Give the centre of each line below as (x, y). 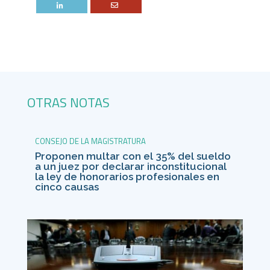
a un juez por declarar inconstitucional (130, 166)
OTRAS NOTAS (68, 102)
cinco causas (67, 187)
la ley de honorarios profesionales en (127, 176)
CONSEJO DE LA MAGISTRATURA (90, 141)
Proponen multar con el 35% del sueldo (133, 156)
